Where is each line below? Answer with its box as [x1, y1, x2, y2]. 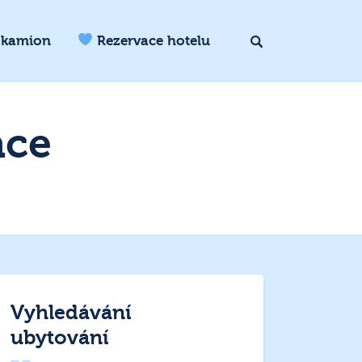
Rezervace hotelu [92, 32, 210, 48]
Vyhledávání [11, 301, 133, 324]
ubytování [11, 326, 110, 349]
